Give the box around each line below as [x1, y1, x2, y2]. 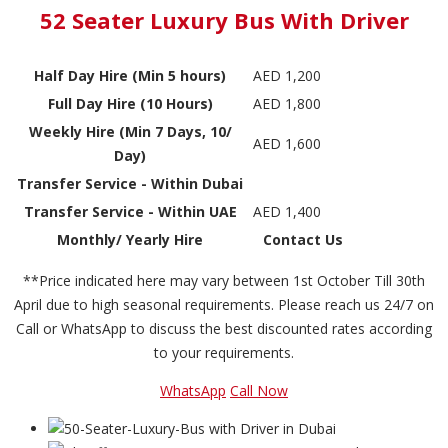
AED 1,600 [253, 133, 321, 153]
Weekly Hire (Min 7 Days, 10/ [28, 121, 232, 141]
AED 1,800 [253, 93, 321, 113]
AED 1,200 [253, 65, 321, 85]
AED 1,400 [253, 201, 321, 221]
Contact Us [262, 229, 343, 249]
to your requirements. [154, 342, 294, 362]
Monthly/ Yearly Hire [57, 229, 203, 249]
